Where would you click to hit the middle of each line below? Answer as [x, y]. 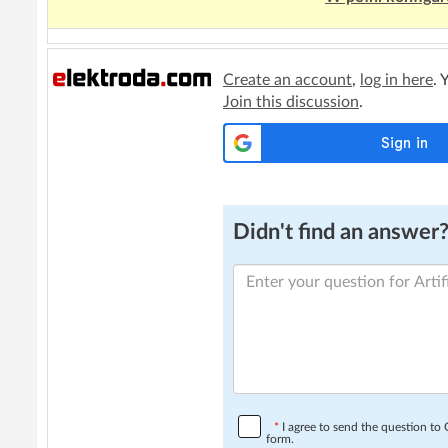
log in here [396, 80]
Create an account [287, 80]
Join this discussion [291, 102]
